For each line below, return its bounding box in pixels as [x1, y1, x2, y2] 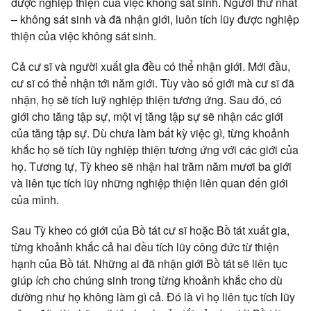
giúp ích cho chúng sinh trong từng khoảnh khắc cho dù [11, 272, 283, 288]
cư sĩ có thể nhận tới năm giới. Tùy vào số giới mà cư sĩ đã [11, 75, 294, 91]
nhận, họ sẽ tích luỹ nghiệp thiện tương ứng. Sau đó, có [11, 92, 282, 108]
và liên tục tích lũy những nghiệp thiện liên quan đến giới [11, 175, 288, 191]
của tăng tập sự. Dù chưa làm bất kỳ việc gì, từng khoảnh [11, 125, 289, 141]
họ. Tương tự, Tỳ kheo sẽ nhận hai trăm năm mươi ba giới [11, 158, 292, 174]
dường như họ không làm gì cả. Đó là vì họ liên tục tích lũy [11, 289, 295, 305]
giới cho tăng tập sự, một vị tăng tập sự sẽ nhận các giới [11, 108, 283, 124]
